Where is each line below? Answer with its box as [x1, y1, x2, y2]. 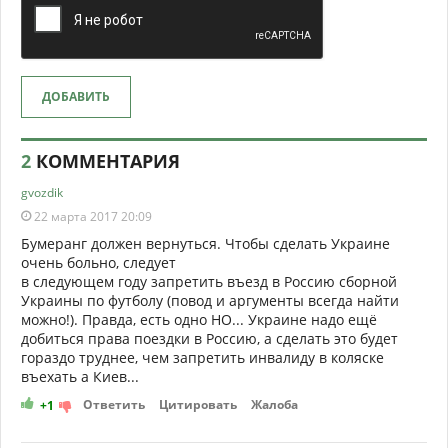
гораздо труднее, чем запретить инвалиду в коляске [21, 348, 384, 367]
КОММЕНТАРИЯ [31, 149, 180, 173]
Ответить [83, 396, 145, 413]
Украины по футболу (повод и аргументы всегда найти [21, 291, 399, 310]
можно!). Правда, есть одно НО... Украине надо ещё [21, 310, 377, 329]
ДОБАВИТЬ [42, 88, 110, 105]
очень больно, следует [21, 253, 176, 272]
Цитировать [159, 396, 237, 413]
